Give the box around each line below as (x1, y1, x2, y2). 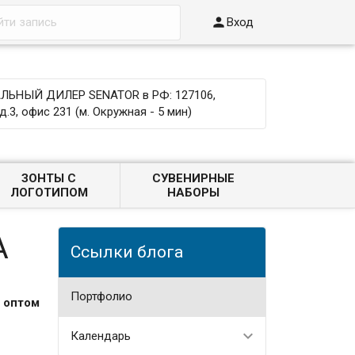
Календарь (70, 328, 131, 343)
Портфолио (70, 288, 132, 303)
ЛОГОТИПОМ (10, 185, 88, 200)
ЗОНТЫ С (21, 171, 77, 185)
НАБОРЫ (166, 185, 219, 200)
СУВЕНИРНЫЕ (151, 171, 235, 185)
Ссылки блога (70, 242, 183, 261)
